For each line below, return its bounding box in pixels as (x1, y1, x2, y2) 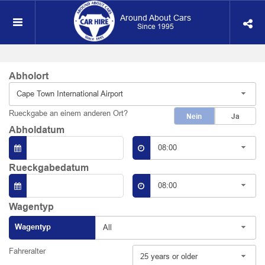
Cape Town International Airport (17, 89, 123, 98)
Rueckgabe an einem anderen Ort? (9, 108, 128, 118)
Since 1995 (137, 22, 174, 31)
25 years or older (140, 251, 198, 261)
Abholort (9, 70, 49, 82)
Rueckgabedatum (9, 162, 89, 173)
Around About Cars (119, 13, 191, 23)
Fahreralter (9, 246, 46, 256)
